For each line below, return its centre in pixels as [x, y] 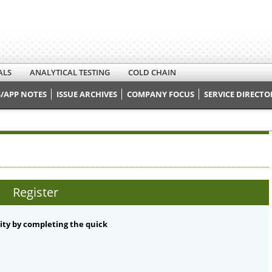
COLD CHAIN [152, 72]
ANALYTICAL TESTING [70, 72]
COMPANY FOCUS [161, 94]
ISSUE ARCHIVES [87, 94]
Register [36, 192]
